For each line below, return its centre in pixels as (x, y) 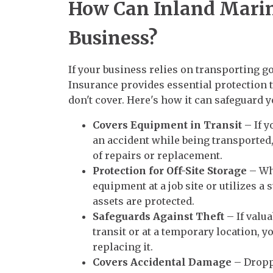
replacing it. (123, 246)
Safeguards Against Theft (158, 216)
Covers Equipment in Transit (167, 125)
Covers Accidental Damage (162, 262)
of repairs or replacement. (158, 155)
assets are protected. (144, 201)
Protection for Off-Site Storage (170, 170)
